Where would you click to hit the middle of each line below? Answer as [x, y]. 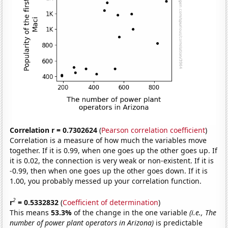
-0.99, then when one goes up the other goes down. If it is [109, 171]
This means [31, 212]
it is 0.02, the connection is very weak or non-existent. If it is [112, 161]
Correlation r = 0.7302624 [54, 130]
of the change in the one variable [132, 212]
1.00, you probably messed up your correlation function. [106, 181]
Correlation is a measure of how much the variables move [108, 140]
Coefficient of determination [111, 202]
